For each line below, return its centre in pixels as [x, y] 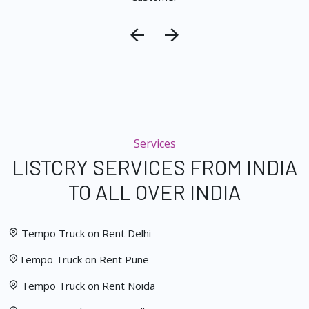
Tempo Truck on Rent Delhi [86, 233]
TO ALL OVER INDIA [154, 192]
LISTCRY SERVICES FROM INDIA [154, 167]
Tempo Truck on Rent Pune [84, 260]
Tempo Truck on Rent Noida [87, 286]
